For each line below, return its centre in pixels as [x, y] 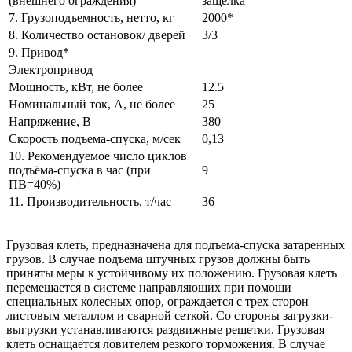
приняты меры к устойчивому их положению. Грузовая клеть [172, 273]
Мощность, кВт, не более [76, 86]
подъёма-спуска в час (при [80, 170]
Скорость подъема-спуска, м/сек [95, 138]
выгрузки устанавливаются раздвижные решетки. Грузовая [165, 329]
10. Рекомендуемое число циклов [98, 156]
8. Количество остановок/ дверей [97, 35]
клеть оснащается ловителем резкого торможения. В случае [166, 343]
